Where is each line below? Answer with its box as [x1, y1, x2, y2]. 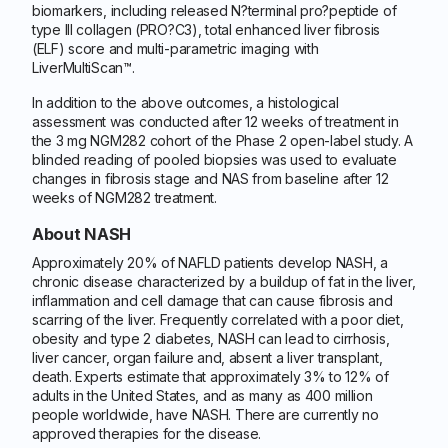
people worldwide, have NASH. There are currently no [32, 406, 379, 423]
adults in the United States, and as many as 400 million [32, 387, 373, 404]
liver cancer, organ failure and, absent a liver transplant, [32, 349, 383, 366]
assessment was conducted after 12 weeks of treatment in [32, 113, 399, 130]
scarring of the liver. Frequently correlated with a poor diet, [32, 311, 404, 328]
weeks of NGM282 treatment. [32, 189, 217, 206]
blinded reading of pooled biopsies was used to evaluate [32, 151, 397, 168]
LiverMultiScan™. [32, 59, 135, 76]
